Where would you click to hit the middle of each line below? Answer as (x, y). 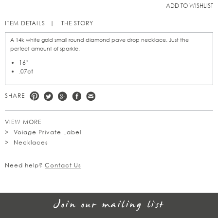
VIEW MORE (23, 122)
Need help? (25, 165)
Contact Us (63, 165)
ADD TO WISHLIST (190, 6)
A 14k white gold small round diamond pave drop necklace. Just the (100, 40)
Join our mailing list (109, 205)
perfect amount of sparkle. (45, 48)
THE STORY (77, 23)
